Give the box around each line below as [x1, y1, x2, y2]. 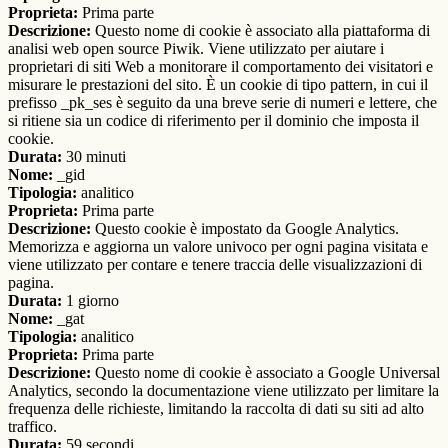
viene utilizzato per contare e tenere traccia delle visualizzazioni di [8, 256, 422, 274]
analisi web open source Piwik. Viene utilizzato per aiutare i [8, 40, 384, 58]
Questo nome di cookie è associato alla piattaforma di [91, 22, 430, 40]
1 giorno [62, 292, 119, 310]
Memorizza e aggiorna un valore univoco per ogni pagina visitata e [8, 238, 428, 256]
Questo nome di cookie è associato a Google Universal [91, 364, 440, 382]
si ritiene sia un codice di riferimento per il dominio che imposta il [8, 112, 419, 130]
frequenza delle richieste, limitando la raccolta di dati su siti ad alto [8, 400, 424, 418]
